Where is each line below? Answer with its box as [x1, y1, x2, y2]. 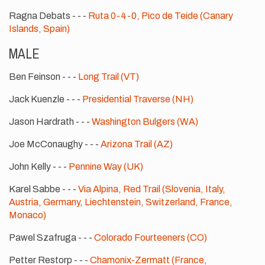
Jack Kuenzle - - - [9, 93, 82, 104]
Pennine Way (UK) [69, 161, 143, 172]
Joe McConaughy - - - [9, 138, 101, 149]
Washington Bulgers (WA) [92, 116, 198, 127]
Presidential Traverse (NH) [82, 93, 193, 104]
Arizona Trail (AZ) [101, 138, 173, 149]
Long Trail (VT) [78, 71, 139, 82]
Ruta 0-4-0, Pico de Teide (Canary [88, 10, 233, 21]
